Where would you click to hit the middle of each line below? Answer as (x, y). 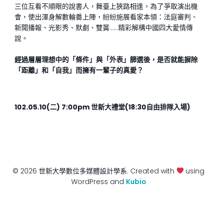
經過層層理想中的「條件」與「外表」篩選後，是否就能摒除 (106, 60)
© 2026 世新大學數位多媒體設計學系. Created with (94, 171)
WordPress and (98, 182)
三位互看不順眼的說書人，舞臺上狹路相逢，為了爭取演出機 (106, 6)
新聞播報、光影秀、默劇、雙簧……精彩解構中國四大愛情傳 (104, 28)
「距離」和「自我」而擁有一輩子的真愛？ (79, 70)
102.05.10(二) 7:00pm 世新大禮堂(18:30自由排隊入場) (102, 107)
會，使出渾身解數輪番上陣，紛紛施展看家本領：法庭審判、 (106, 17)
